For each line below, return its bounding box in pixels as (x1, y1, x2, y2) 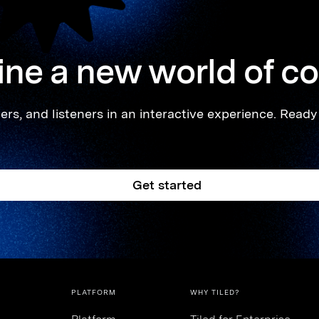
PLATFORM (71, 288, 117, 297)
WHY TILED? (189, 288, 240, 297)
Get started (132, 177, 202, 193)
